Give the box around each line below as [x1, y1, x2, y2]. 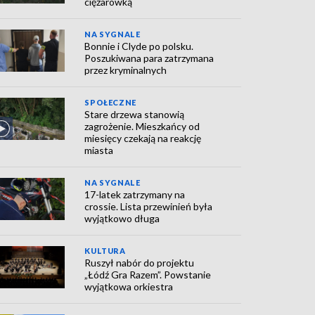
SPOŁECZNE [84, 98, 136, 107]
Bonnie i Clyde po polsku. [84, 40, 194, 52]
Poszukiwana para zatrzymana [84, 52, 214, 64]
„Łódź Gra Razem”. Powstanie [84, 269, 212, 281]
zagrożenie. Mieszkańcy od [84, 120, 200, 132]
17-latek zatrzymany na [84, 188, 186, 200]
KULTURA [84, 246, 126, 255]
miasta [84, 144, 114, 156]
